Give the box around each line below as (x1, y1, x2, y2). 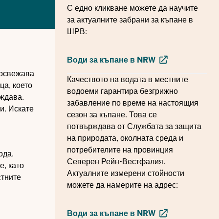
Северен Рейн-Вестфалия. (67, 156, 165, 167)
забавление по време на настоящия (67, 98, 198, 109)
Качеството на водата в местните (67, 74, 188, 85)
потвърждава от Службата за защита (67, 121, 201, 132)
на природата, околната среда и (67, 133, 183, 144)
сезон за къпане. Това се (67, 109, 157, 120)
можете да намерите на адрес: (67, 180, 178, 191)
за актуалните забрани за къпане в (67, 15, 193, 25)
